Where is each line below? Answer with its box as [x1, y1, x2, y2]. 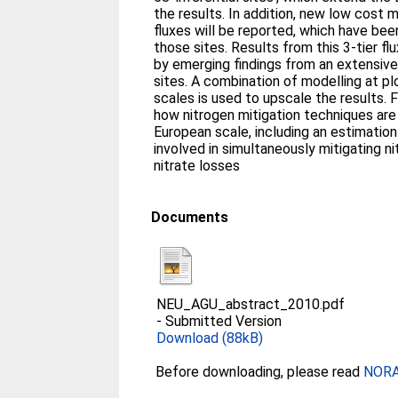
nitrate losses [154, 156, 241, 174]
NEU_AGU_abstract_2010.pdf [156, 295, 346, 313]
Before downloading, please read [155, 362, 364, 380]
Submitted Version [165, 312, 283, 330]
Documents [151, 208, 229, 226]
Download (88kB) [156, 329, 264, 346]
